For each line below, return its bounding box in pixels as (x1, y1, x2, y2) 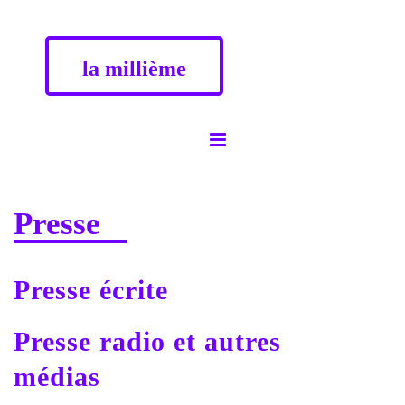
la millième (82, 57, 186, 80)
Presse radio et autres (14, 326, 281, 356)
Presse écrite (14, 275, 168, 305)
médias (14, 362, 100, 391)
